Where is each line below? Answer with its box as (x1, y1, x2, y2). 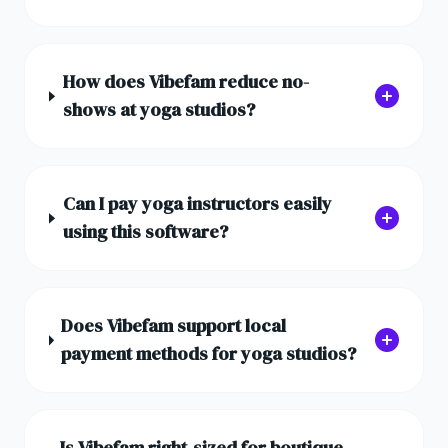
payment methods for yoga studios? (61, 341, 357, 367)
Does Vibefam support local (61, 313, 287, 339)
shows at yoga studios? (62, 97, 255, 123)
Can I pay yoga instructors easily (62, 191, 332, 217)
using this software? (62, 219, 228, 245)
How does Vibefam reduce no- (62, 69, 309, 95)
